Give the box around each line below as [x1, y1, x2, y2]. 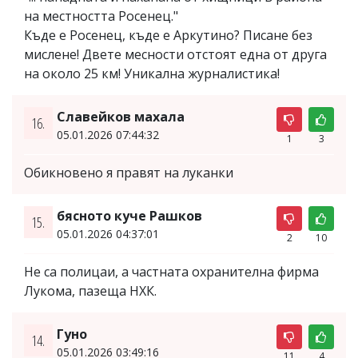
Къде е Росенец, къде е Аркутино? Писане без [24, 26, 312, 44]
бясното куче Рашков [56, 206, 202, 225]
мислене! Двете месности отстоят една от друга [24, 45, 327, 63]
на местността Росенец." [24, 6, 178, 25]
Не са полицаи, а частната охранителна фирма [24, 262, 319, 280]
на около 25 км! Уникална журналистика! [24, 64, 280, 82]
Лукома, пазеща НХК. [24, 281, 157, 300]
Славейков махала [56, 107, 185, 125]
